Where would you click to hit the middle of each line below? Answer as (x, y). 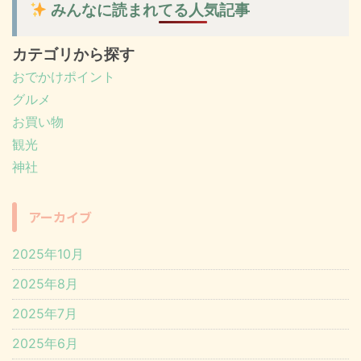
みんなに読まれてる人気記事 (149, 10)
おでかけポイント (64, 77)
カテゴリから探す (73, 54)
